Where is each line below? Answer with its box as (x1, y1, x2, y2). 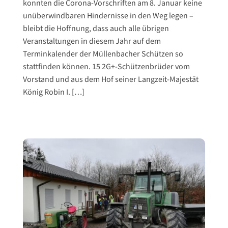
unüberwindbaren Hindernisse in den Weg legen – (22, 11, 193, 22)
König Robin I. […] (22, 87, 84, 98)
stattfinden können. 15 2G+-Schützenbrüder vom (22, 62, 190, 73)
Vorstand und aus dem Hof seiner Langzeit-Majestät (22, 74, 198, 85)
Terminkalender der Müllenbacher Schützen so (22, 49, 183, 60)
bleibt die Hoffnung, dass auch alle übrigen (22, 23, 169, 35)
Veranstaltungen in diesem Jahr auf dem (22, 36, 161, 47)
